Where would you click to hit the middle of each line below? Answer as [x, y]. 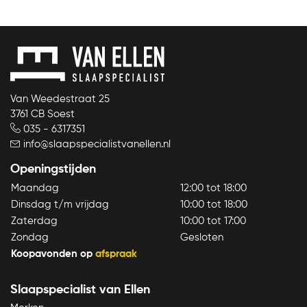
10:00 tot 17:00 [213, 221]
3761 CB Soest [42, 114]
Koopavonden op [53, 254]
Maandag [35, 188]
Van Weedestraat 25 [60, 99]
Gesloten [202, 237]
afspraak [116, 254]
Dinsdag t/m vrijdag [60, 204]
